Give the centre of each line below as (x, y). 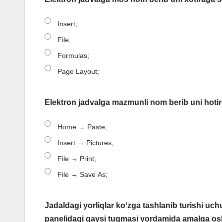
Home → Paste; (82, 127)
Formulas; (73, 56)
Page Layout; (78, 72)
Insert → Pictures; (85, 143)
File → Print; (77, 159)
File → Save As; (83, 175)
